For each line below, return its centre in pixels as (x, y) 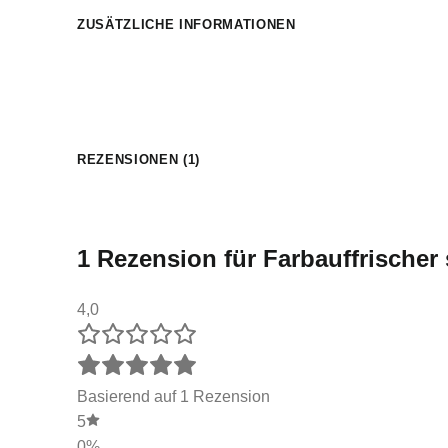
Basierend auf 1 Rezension (173, 397)
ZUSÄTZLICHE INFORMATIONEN (186, 25)
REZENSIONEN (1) (138, 160)
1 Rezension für (170, 258)
